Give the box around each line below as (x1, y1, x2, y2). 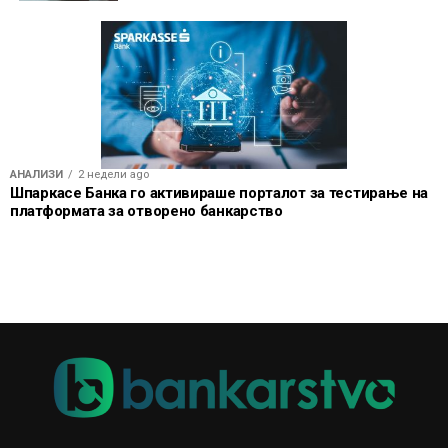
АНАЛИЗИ (10, 167, 63, 181)
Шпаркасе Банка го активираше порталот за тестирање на (10, 183, 429, 202)
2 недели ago (78, 167, 149, 181)
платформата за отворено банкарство (10, 201, 283, 220)
